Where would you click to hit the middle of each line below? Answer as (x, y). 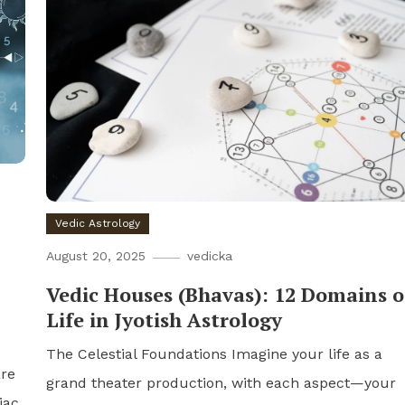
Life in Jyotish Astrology (164, 319)
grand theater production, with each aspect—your (221, 382)
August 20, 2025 (95, 255)
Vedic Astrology (97, 223)
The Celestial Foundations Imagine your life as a (214, 353)
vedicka (209, 255)
